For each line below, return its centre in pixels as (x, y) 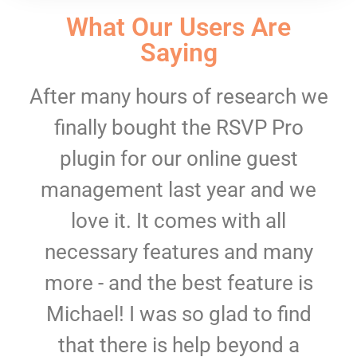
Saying (178, 53)
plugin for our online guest (178, 159)
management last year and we (178, 190)
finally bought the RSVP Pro (178, 127)
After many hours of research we (178, 96)
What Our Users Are (178, 27)
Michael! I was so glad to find (178, 314)
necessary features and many (178, 252)
